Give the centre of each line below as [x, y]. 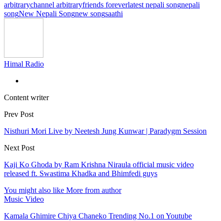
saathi [114, 13]
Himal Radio [24, 64]
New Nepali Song [47, 13]
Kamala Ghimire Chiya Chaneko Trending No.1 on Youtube [98, 216]
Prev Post [19, 114]
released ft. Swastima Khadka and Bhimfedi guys [81, 173]
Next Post [19, 147]
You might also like [34, 190]
